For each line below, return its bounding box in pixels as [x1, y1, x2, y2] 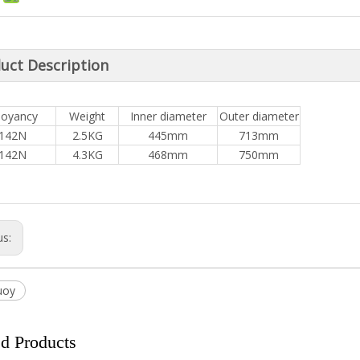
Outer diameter [219, 108, 299, 124]
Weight [69, 108, 105, 124]
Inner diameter [129, 108, 207, 124]
